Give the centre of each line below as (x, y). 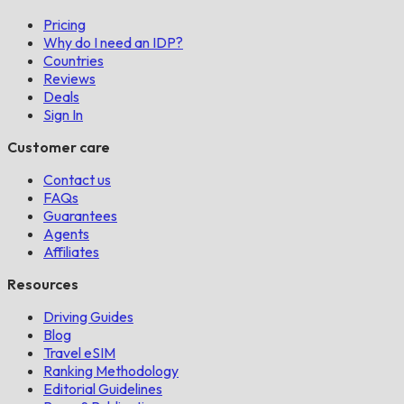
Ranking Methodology (111, 371)
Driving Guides (88, 317)
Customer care (59, 147)
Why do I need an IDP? (113, 43)
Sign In (63, 115)
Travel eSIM (79, 353)
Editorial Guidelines (103, 389)
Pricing (64, 25)
